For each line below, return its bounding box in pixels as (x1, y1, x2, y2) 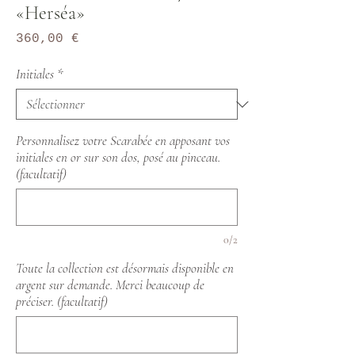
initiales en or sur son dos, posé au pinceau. (16, 149, 220, 166)
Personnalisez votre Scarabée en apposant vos (16, 132, 230, 149)
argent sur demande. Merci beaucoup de (16, 277, 204, 293)
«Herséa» (16, 2, 85, 25)
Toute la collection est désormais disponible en (16, 260, 234, 277)
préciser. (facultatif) (16, 293, 108, 310)
